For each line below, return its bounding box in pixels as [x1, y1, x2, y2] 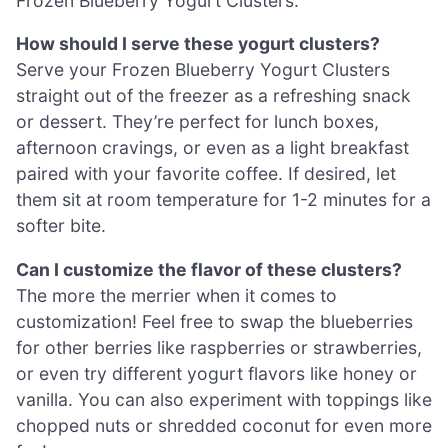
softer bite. [16, 215, 106, 237]
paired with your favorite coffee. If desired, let [16, 163, 396, 185]
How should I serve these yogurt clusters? [16, 33, 380, 55]
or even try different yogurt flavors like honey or [16, 362, 417, 384]
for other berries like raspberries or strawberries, [16, 336, 422, 358]
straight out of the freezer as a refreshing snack [16, 85, 411, 107]
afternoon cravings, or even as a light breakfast [16, 137, 409, 159]
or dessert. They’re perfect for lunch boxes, [16, 111, 379, 133]
